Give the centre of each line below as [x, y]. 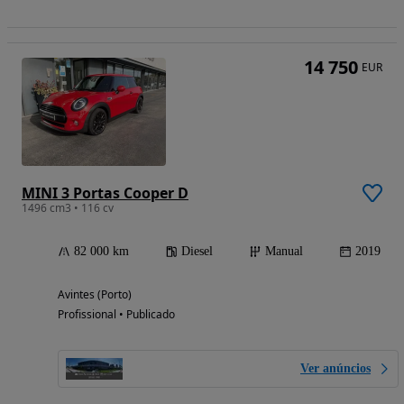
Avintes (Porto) [95, 295]
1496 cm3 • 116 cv [68, 208]
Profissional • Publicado [116, 315]
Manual [284, 252]
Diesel [197, 252]
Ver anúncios [335, 369]
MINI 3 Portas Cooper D [105, 193]
